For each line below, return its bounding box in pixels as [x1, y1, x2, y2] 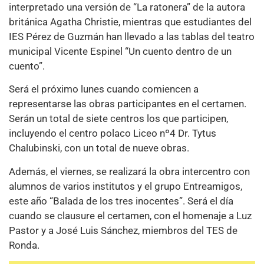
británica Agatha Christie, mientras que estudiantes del [9, 15, 252, 28]
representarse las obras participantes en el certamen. [9, 98, 246, 110]
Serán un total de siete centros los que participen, [9, 113, 228, 125]
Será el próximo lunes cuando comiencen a [9, 83, 199, 95]
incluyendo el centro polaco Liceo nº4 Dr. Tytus [9, 127, 216, 140]
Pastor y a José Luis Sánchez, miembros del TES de [9, 224, 237, 236]
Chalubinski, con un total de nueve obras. [9, 142, 189, 154]
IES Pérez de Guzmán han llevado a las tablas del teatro [9, 30, 255, 42]
